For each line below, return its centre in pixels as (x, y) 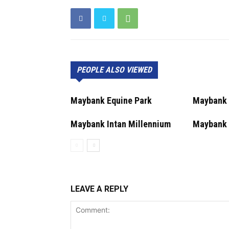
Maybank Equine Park (111, 100)
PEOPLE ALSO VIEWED (114, 70)
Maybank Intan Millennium (121, 124)
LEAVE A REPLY (99, 189)
